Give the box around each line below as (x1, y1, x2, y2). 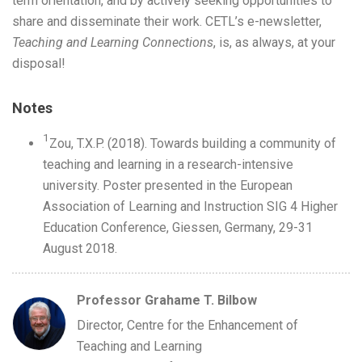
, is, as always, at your (213, 34, 335, 50)
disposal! (12, 55, 65, 71)
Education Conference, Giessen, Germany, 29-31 (42, 219, 313, 235)
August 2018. (42, 240, 117, 256)
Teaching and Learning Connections (12, 34, 213, 50)
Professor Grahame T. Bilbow (77, 292, 257, 308)
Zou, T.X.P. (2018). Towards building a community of (48, 135, 336, 151)
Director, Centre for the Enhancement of (77, 317, 298, 333)
